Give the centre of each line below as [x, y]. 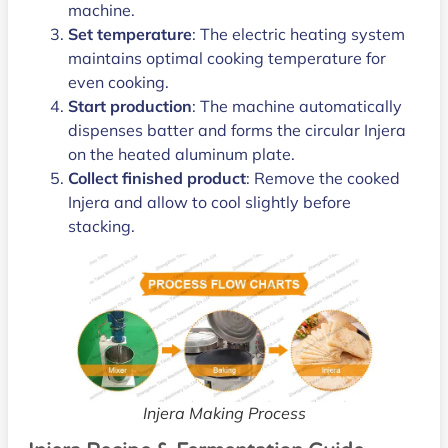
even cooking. [118, 82]
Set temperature [130, 34]
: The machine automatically [297, 106]
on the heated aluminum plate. [181, 154]
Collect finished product [157, 178]
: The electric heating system [298, 34]
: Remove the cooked [323, 178]
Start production [130, 106]
